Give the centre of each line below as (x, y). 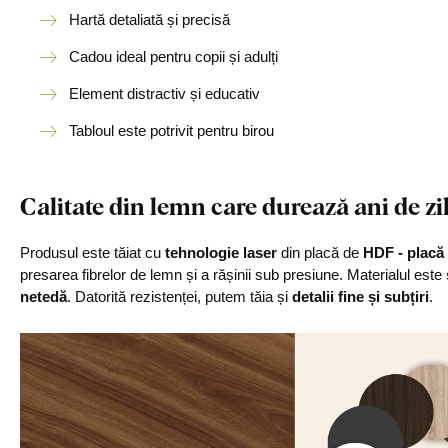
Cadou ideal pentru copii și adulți (173, 56)
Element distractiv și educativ (164, 93)
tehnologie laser (221, 252)
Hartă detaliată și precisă (151, 19)
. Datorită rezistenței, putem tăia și (179, 296)
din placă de (320, 252)
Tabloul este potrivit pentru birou (171, 130)
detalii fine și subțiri (360, 296)
